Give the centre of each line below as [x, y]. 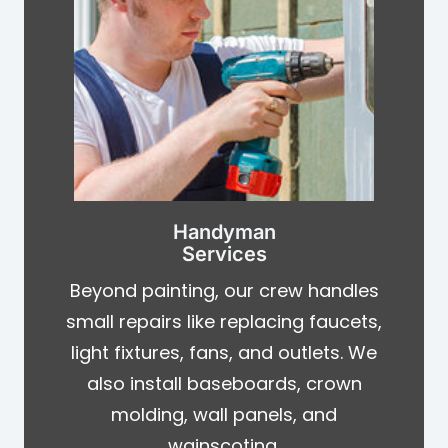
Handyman [224, 231]
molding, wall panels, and [224, 414]
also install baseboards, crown [224, 383]
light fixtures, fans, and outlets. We [224, 352]
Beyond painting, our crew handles [224, 290]
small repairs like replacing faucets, [224, 321]
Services [224, 253]
